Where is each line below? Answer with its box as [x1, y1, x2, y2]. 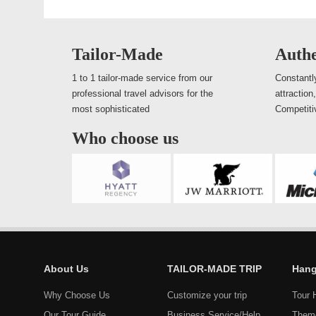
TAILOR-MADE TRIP [167, 263, 262, 274]
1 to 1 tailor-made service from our [72, 73, 212, 83]
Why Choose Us [44, 290, 110, 300]
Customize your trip [167, 290, 247, 300]
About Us [44, 263, 89, 274]
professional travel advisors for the [72, 88, 213, 99]
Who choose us [72, 129, 178, 147]
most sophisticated [72, 104, 150, 114]
